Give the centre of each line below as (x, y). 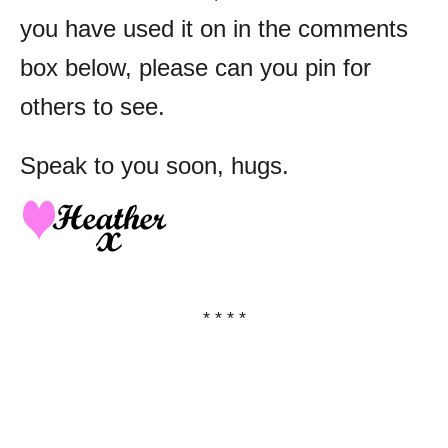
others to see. (92, 106)
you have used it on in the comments (214, 28)
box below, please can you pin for (195, 67)
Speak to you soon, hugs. (154, 165)
